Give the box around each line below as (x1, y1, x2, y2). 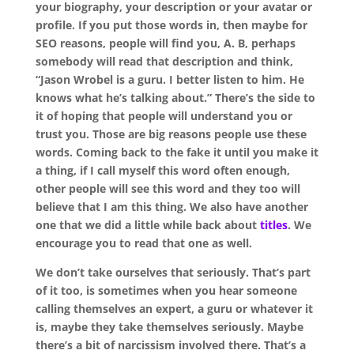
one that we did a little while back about (35, 217, 260, 232)
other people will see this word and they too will (35, 180, 300, 196)
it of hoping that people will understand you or (35, 107, 292, 123)
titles (259, 217, 288, 232)
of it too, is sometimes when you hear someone (35, 282, 297, 298)
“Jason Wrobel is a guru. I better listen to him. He (35, 71, 304, 87)
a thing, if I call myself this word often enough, (35, 162, 290, 178)
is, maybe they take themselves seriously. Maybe (35, 318, 303, 334)
